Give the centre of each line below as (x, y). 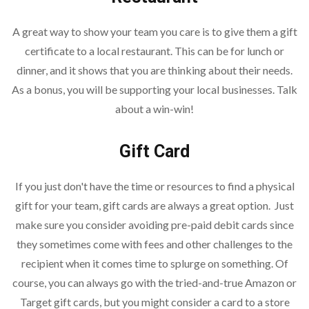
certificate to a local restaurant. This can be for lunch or (154, 50)
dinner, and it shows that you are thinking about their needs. (154, 70)
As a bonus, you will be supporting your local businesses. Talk (154, 89)
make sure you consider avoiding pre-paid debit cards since (154, 224)
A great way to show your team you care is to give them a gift (154, 31)
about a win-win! (154, 108)
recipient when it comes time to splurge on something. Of (154, 263)
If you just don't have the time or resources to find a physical (154, 186)
